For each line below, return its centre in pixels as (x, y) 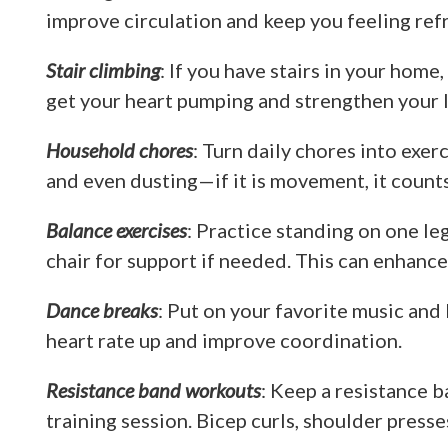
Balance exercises (116, 230)
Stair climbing (103, 70)
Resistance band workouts (153, 390)
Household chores (119, 150)
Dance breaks (102, 310)
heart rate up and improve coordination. (224, 340)
